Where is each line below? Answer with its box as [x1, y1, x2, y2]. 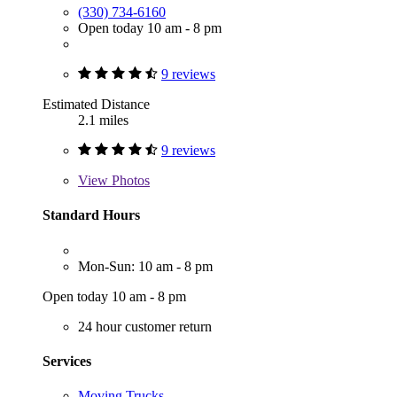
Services [43, 353, 91, 369]
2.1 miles [78, 113, 128, 128]
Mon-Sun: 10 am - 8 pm [78, 258, 213, 274]
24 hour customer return [78, 318, 212, 334]
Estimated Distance [43, 97, 150, 113]
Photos [108, 173, 150, 189]
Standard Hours [43, 207, 140, 223]
